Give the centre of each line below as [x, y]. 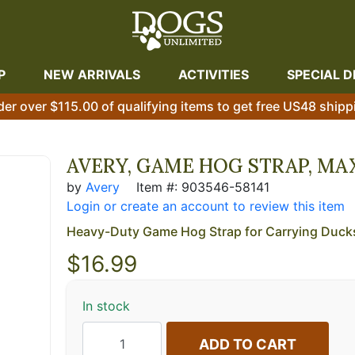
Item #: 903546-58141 [201, 187]
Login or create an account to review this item [206, 206]
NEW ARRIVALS [92, 74]
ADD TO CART [248, 344]
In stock [106, 305]
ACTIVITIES [214, 74]
